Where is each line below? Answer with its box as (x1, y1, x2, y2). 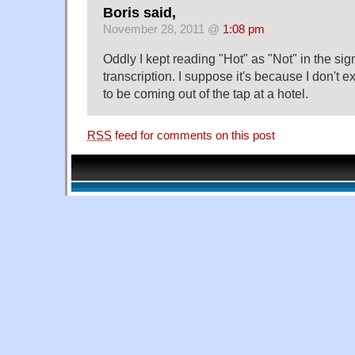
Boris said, (103, 4, 176, 21)
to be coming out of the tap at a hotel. (103, 86, 308, 101)
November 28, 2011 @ (103, 22, 223, 36)
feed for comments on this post (112, 128, 275, 142)
